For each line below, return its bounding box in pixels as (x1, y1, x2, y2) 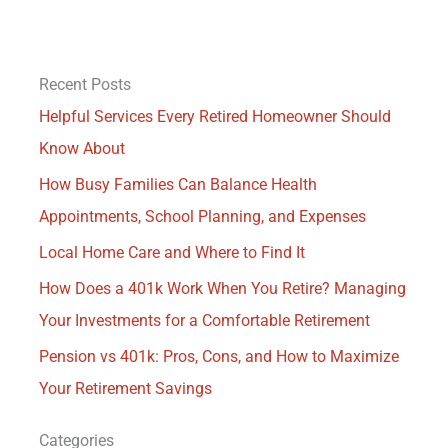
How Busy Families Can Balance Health (38, 174, 317, 194)
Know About (38, 138, 125, 158)
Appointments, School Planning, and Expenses (38, 206, 366, 226)
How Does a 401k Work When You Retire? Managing (38, 278, 406, 298)
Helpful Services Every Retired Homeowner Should (38, 106, 391, 126)
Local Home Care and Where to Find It (38, 242, 305, 262)
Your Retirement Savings (38, 379, 212, 399)
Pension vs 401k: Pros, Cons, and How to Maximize (38, 347, 399, 367)
